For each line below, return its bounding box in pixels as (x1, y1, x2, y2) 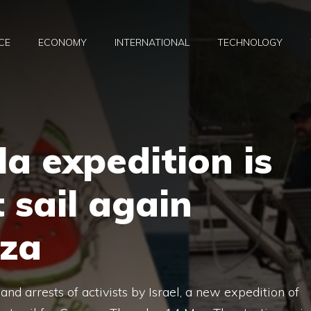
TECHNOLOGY (217, 36, 283, 49)
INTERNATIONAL (115, 36, 190, 49)
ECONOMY (38, 36, 87, 49)
